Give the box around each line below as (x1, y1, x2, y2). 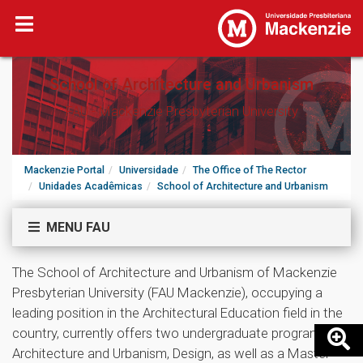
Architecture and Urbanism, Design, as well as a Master (12, 345, 330, 361)
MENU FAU (40, 220, 110, 235)
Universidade (119, 164, 178, 176)
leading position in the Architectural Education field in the (12, 305, 343, 321)
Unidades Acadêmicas (39, 180, 143, 192)
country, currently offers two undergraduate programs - (12, 325, 335, 341)
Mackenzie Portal (24, 164, 105, 176)
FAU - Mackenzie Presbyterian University (65, 103, 298, 119)
